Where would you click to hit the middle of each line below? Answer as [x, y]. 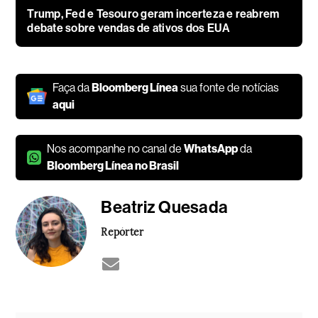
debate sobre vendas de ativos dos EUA [129, 28]
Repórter [122, 231]
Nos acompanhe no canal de [116, 148]
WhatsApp [211, 148]
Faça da [72, 87]
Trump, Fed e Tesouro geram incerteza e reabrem [153, 13]
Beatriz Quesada [164, 207]
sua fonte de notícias [229, 87]
